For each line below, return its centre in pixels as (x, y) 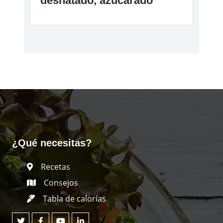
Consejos (61, 182)
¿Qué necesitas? (52, 143)
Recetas (56, 167)
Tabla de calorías (74, 198)
